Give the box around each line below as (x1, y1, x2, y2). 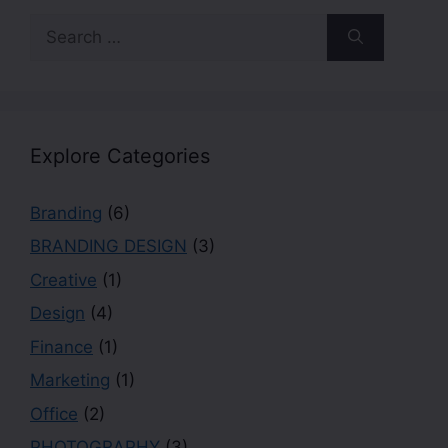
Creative (30, 269, 97, 290)
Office (30, 403, 78, 424)
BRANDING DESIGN (30, 236, 187, 256)
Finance (30, 336, 93, 357)
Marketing (30, 370, 110, 390)
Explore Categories (30, 143, 210, 168)
